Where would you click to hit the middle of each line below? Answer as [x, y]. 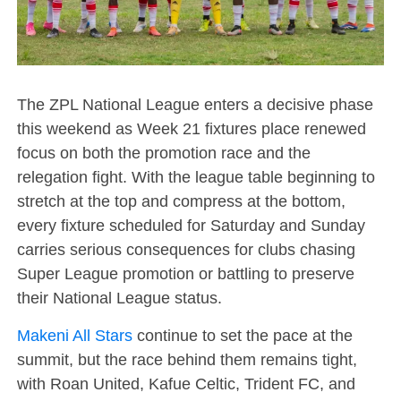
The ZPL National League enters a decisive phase [195, 104]
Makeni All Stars [74, 335]
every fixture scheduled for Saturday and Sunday [191, 225]
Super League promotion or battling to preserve [185, 273]
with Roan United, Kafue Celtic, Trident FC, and [186, 383]
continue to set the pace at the [242, 335]
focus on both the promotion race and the [163, 152]
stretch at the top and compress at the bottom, [181, 200]
